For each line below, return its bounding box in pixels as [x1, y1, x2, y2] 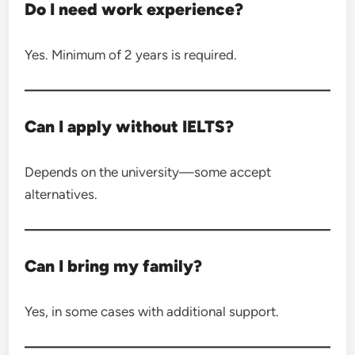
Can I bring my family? [25, 256, 203, 276]
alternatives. [25, 186, 98, 202]
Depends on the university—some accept [25, 164, 272, 180]
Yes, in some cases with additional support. [25, 303, 280, 319]
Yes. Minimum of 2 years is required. [25, 47, 238, 63]
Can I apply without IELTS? [25, 116, 235, 136]
